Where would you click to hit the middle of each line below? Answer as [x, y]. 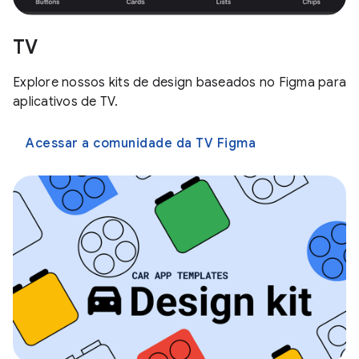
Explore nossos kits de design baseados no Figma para [179, 82]
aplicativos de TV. [66, 101]
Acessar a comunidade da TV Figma [141, 143]
